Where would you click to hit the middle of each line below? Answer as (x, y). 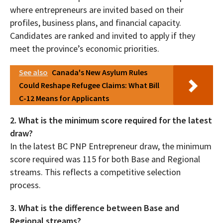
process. (25, 185)
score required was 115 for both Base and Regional (105, 159)
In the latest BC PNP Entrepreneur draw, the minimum (111, 146)
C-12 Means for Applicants (65, 98)
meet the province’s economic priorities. (85, 49)
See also (33, 72)
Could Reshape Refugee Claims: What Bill (89, 85)
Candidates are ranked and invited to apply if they (103, 36)
